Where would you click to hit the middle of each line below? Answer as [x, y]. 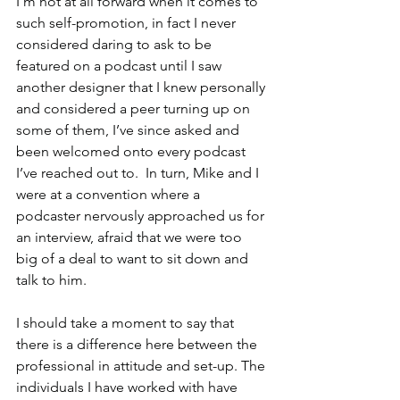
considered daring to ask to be [116, 45]
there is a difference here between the [138, 345]
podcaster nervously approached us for [142, 216]
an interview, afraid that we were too [131, 237]
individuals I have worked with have [129, 387]
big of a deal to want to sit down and [134, 259]
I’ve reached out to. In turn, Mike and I [139, 173]
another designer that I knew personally [142, 87]
